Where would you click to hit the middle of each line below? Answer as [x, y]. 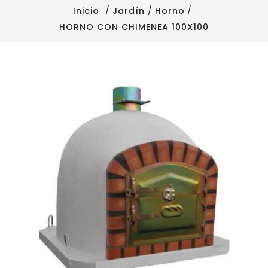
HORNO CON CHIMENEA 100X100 [134, 27]
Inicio [88, 11]
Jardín [129, 11]
